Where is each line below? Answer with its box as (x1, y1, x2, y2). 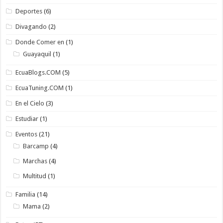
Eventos (15, 130, 38, 138)
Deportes (15, 7, 43, 15)
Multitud (23, 172, 47, 180)
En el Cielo (15, 100, 45, 108)
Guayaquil (23, 50, 52, 58)
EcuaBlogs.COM (15, 69, 61, 77)
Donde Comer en (15, 38, 65, 46)
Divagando (15, 23, 47, 31)
